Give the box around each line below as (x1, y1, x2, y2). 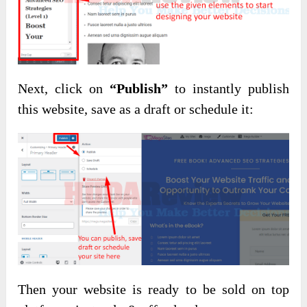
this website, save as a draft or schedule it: (18, 101, 254, 116)
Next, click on (18, 80, 110, 96)
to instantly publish (168, 80, 289, 96)
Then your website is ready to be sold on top (18, 282, 289, 297)
